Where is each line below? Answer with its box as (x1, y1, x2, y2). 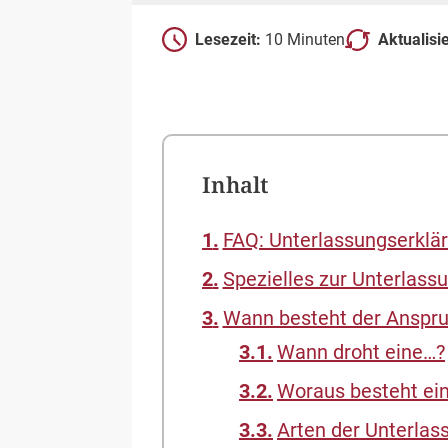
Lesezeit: (195, 29, 261, 49)
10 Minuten (261, 29, 345, 49)
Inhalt (201, 169, 268, 200)
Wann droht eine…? (277, 340, 445, 364)
